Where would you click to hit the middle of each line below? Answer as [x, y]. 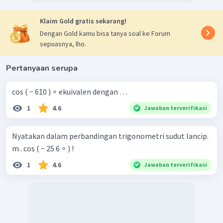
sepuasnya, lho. [63, 44]
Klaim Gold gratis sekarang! [83, 21]
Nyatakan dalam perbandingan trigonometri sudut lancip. [110, 136]
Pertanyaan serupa [42, 68]
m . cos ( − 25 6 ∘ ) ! [43, 149]
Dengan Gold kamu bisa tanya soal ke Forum [105, 34]
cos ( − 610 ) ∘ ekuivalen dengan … [70, 92]
